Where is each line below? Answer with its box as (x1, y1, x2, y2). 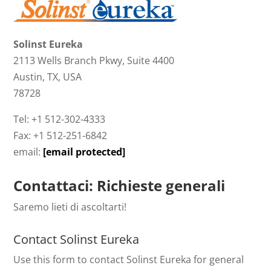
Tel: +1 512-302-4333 (13, 113, 106, 126)
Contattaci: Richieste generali (13, 175, 226, 196)
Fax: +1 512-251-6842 (13, 129, 108, 143)
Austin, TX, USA (13, 70, 82, 84)
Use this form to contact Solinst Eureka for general (13, 253, 244, 267)
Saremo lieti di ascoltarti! (13, 200, 127, 214)
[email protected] (43, 145, 126, 159)
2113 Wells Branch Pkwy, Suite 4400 (13, 54, 175, 68)
